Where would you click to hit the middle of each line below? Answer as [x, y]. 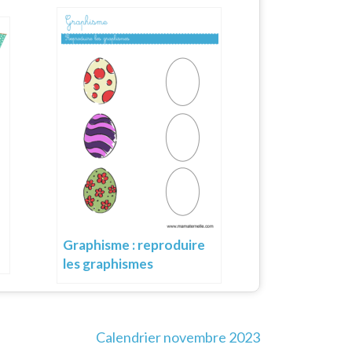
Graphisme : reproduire [134, 244]
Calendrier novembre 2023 [178, 337]
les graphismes [108, 263]
